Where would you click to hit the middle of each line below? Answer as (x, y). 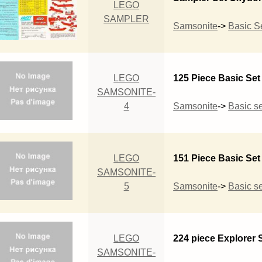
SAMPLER (127, 19)
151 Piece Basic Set (217, 158)
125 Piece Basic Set (217, 78)
